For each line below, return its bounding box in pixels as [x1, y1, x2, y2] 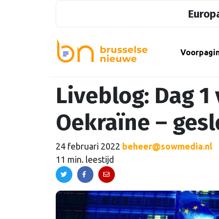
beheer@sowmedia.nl [122, 141, 212, 152]
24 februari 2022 [56, 141, 120, 152]
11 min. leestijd [56, 154, 114, 165]
